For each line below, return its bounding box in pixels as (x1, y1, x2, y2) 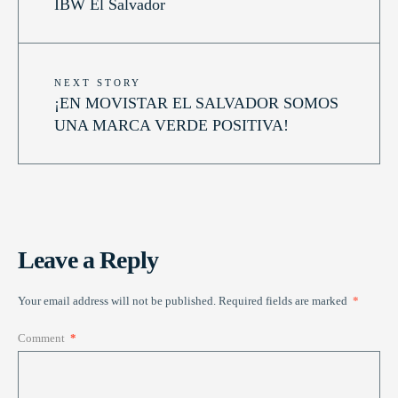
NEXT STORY (54, 77, 141, 89)
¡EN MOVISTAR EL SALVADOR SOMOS (54, 94, 338, 113)
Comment (18, 331, 68, 346)
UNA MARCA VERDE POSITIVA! (54, 116, 289, 135)
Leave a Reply (18, 246, 159, 275)
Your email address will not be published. (18, 294, 216, 308)
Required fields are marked (219, 294, 350, 308)
